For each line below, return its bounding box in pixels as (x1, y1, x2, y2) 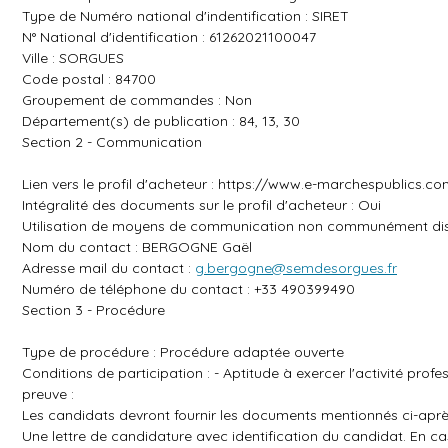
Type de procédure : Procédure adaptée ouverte (22, 343, 344, 361)
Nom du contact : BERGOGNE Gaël (22, 238, 252, 256)
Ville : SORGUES (22, 49, 124, 67)
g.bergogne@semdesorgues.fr (195, 259, 397, 277)
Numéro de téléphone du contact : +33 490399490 (22, 280, 355, 298)
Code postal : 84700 (22, 70, 156, 88)
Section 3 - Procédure (22, 301, 165, 319)
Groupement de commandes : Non (22, 91, 252, 109)
